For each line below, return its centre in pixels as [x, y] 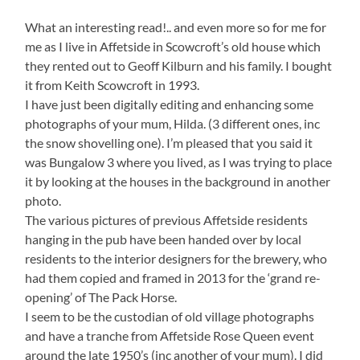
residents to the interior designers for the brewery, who [176, 258]
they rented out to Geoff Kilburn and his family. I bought [179, 65]
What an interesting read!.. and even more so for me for [176, 27]
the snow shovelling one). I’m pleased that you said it [169, 142]
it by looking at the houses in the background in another [178, 181]
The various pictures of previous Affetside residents [167, 219]
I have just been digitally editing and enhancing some [170, 104]
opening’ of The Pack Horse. [101, 297]
